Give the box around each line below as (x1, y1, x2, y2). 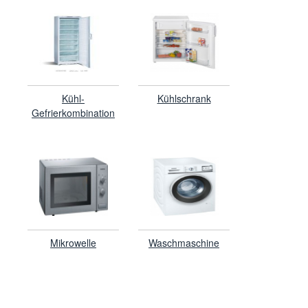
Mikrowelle (50, 235, 96, 250)
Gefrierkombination (32, 105, 115, 120)
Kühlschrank (157, 91, 211, 105)
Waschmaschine (148, 235, 219, 250)
